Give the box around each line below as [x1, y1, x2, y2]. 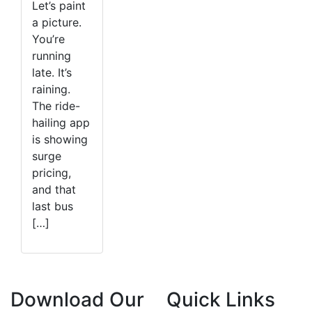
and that [32, 182, 76, 196]
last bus [32, 198, 73, 213]
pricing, [32, 165, 71, 180]
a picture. [32, 15, 81, 29]
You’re [32, 31, 65, 46]
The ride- [32, 98, 80, 113]
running [32, 48, 71, 63]
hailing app [32, 115, 90, 130]
